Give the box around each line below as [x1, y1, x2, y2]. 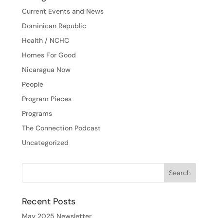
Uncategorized [21, 138, 69, 147]
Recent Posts [21, 195, 75, 207]
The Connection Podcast [21, 123, 101, 132]
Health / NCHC [21, 36, 69, 45]
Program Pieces [21, 94, 72, 103]
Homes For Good [21, 50, 76, 59]
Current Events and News [21, 6, 104, 16]
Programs [21, 109, 52, 118]
